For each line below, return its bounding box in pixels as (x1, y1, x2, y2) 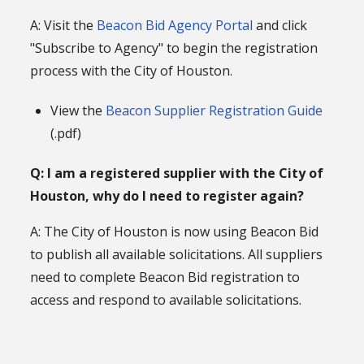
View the (50, 101, 106, 119)
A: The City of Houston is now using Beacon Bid (30, 222, 319, 240)
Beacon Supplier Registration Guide (106, 101, 323, 119)
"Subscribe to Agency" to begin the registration (30, 38, 318, 57)
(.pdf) (50, 123, 82, 142)
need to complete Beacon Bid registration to (30, 267, 301, 286)
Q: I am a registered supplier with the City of (30, 163, 324, 182)
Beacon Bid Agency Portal (97, 15, 253, 34)
